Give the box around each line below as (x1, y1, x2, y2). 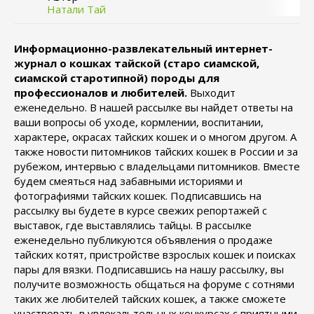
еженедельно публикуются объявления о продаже (14, 233, 273, 247)
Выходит (187, 86, 235, 100)
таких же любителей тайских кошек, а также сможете (14, 292, 286, 306)
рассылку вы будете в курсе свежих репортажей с (14, 203, 267, 217)
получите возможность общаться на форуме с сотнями (14, 277, 294, 291)
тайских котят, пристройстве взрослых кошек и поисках (14, 247, 296, 261)
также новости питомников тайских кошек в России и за (14, 144, 298, 158)
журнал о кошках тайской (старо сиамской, (14, 56, 259, 70)
